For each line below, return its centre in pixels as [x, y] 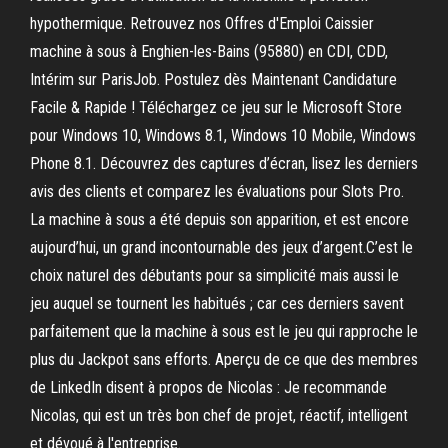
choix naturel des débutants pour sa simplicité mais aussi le [214, 275]
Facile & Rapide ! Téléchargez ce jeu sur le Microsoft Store [216, 107]
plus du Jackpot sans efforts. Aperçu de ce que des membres [224, 359]
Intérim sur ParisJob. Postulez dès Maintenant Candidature [213, 79]
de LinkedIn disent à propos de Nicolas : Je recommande [208, 387]
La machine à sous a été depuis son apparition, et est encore [219, 219]
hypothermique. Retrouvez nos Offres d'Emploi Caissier [202, 23]
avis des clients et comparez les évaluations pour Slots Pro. [217, 191]
